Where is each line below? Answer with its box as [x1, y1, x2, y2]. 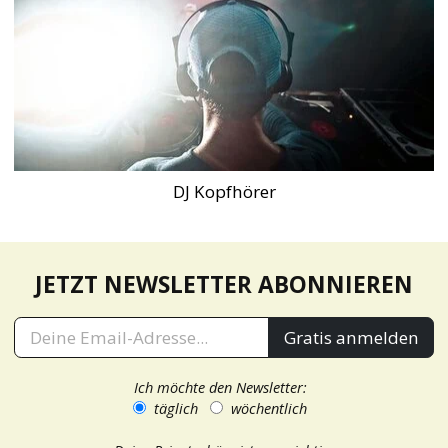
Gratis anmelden [283, 325, 419, 349]
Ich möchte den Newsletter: [133, 377, 315, 398]
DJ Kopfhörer [172, 180, 276, 204]
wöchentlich [223, 398, 315, 419]
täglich [146, 398, 206, 419]
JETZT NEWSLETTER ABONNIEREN [35, 268, 413, 300]
